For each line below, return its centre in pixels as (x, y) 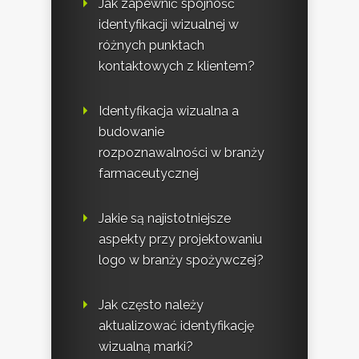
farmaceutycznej (149, 173)
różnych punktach (151, 45)
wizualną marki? (146, 346)
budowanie (131, 131)
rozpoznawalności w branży (182, 152)
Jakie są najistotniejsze (165, 218)
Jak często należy (151, 305)
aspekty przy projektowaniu (180, 239)
